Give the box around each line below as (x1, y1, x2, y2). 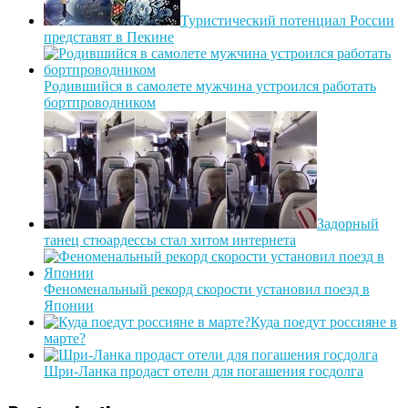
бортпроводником (44, 94, 156, 110)
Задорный (317, 215, 379, 231)
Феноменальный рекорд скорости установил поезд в (44, 280, 370, 297)
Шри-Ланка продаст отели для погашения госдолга (44, 362, 363, 379)
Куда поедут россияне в (250, 313, 397, 330)
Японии (44, 297, 94, 313)
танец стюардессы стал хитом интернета (44, 231, 296, 248)
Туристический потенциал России (180, 12, 394, 28)
